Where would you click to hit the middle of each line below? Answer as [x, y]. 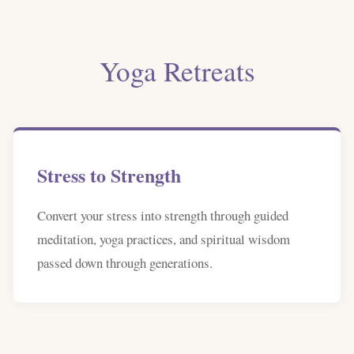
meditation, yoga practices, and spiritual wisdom [163, 239]
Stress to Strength [109, 175]
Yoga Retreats [177, 71]
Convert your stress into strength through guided [162, 215]
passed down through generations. [124, 263]
